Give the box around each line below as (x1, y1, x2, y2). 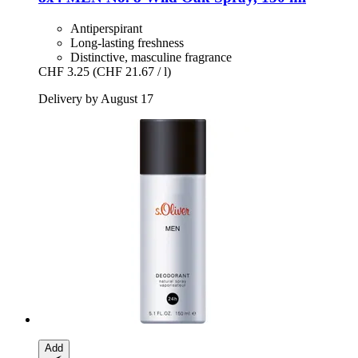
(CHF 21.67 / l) (93, 65, 171, 79)
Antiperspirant (70, 22, 142, 36)
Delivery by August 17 (38, 92, 153, 106)
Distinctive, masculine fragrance (70, 50, 232, 65)
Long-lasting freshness (70, 36, 184, 50)
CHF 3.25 (38, 65, 89, 79)
